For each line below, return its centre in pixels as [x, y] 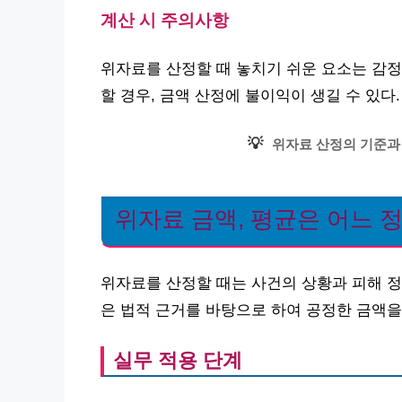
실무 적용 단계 [178, 360]
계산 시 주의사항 [165, 20]
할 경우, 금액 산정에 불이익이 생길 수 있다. [250, 96]
